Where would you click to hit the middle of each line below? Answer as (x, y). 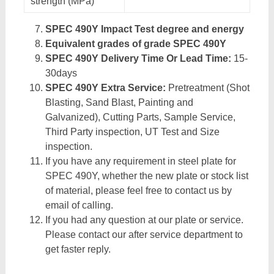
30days (61, 73)
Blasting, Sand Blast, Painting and (119, 102)
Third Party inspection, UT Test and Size (132, 132)
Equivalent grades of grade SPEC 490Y (135, 44)
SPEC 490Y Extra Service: (105, 88)
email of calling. (79, 205)
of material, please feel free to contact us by (138, 191)
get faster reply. (78, 249)
